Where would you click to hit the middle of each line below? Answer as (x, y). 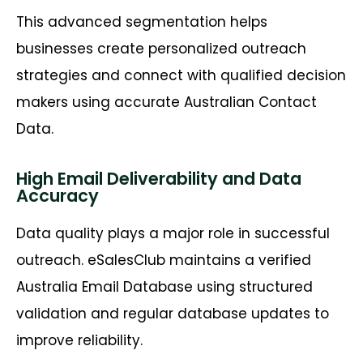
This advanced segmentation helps (142, 21)
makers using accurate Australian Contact (167, 102)
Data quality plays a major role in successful (173, 234)
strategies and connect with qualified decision (181, 75)
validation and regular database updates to (173, 314)
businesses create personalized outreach (161, 48)
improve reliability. (79, 341)
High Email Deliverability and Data (159, 179)
